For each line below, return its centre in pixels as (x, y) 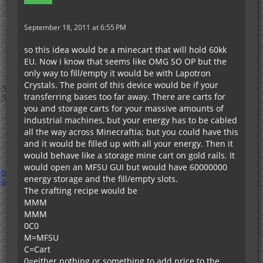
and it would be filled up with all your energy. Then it (129, 144)
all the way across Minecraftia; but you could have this (131, 132)
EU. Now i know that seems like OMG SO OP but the (125, 61)
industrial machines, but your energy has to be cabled (131, 120)
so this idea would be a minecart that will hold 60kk (125, 50)
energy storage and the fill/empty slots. (101, 179)
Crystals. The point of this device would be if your (121, 85)
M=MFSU (41, 237)
